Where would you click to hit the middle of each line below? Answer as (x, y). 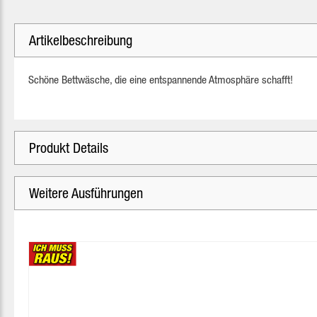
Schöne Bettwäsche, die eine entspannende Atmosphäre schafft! (161, 79)
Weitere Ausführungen (86, 193)
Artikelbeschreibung (81, 40)
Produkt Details (69, 148)
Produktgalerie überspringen (86, 231)
